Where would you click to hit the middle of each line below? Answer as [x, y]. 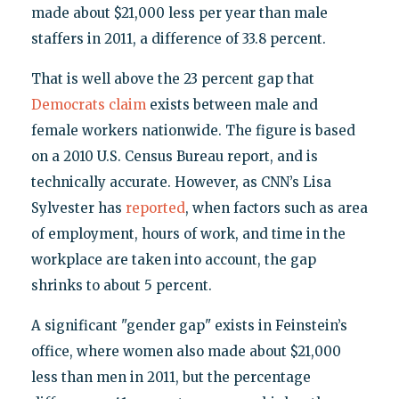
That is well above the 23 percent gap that [172, 79]
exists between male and [232, 105]
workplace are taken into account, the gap [173, 260]
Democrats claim [88, 105]
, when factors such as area [276, 208]
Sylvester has [78, 208]
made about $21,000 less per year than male [179, 13]
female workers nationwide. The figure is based [193, 131]
